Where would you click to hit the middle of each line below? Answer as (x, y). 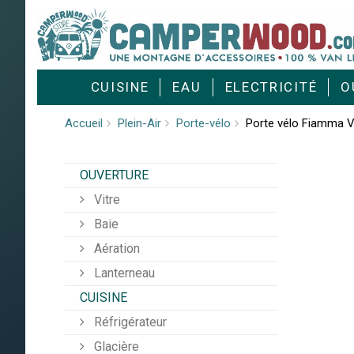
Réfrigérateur (129, 322)
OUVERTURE (114, 175)
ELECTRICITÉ (271, 87)
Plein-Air (139, 124)
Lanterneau (123, 273)
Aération (115, 249)
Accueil (84, 124)
